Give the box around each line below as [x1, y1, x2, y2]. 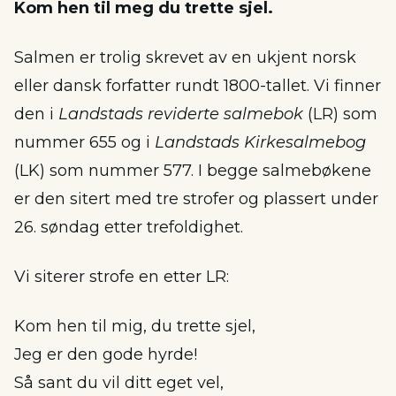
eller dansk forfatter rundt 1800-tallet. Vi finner [14, 76, 381, 95]
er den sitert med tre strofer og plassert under [14, 189, 378, 209]
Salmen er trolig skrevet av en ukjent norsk [14, 48, 356, 67]
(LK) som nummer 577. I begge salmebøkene [14, 161, 371, 180]
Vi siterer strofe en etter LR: [14, 267, 229, 286]
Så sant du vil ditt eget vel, [14, 373, 224, 392]
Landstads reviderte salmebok [58, 104, 303, 124]
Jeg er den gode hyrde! [14, 345, 197, 364]
